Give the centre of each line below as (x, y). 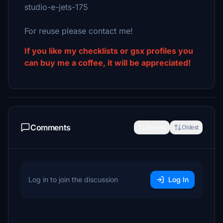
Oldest (190, 127)
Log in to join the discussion (73, 179)
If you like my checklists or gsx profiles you (109, 51)
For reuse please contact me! (79, 31)
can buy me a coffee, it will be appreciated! (108, 63)
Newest (156, 127)
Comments (51, 127)
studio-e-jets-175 (56, 7)
